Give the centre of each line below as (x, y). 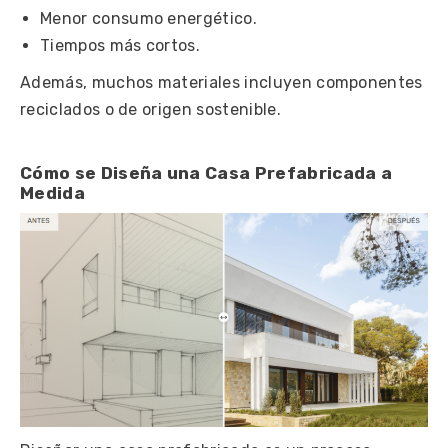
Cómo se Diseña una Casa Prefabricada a (206, 173)
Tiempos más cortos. (120, 46)
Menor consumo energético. (148, 19)
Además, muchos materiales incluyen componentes (221, 83)
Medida (52, 193)
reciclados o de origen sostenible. (150, 110)
